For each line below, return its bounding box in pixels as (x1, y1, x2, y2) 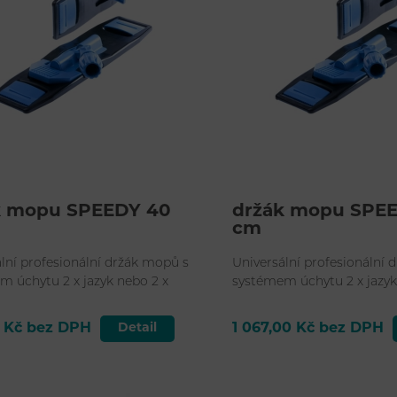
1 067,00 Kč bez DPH (232, 322, 385, 337)
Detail (118, 322, 158, 336)
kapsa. (232, 294, 271, 308)
